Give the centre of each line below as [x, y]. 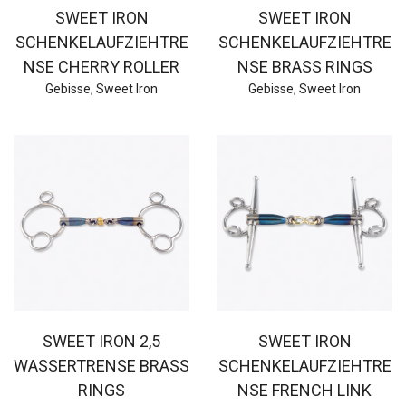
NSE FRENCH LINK [304, 390]
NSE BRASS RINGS [304, 66]
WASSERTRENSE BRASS [101, 365]
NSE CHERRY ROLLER [101, 66]
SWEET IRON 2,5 [101, 341]
